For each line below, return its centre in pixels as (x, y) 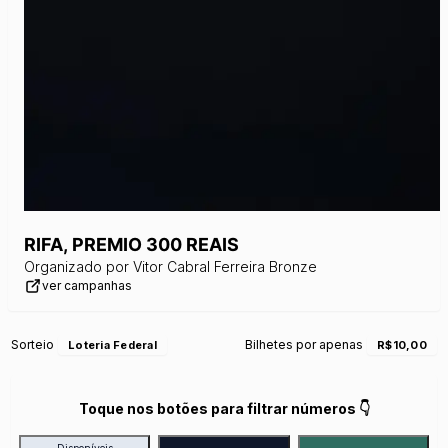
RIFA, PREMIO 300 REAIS (131, 244)
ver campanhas (87, 285)
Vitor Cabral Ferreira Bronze (225, 266)
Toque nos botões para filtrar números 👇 (224, 408)
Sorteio (33, 344)
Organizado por (76, 266)
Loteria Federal (112, 345)
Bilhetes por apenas (304, 344)
